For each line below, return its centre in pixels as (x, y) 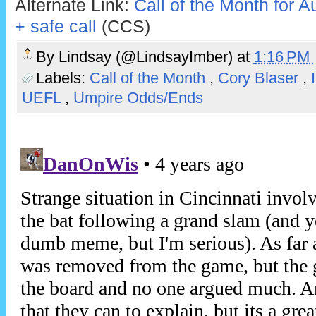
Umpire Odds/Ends (138, 98)
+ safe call (55, 27)
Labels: (62, 78)
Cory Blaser (260, 78)
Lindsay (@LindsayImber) (147, 56)
